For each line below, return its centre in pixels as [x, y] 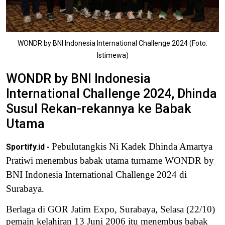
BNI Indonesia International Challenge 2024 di [96, 175]
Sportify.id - [29, 147]
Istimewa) [113, 55]
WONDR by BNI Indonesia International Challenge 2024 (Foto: [113, 43]
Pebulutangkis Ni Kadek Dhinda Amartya [132, 147]
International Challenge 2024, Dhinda [111, 94]
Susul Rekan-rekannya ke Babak [99, 109]
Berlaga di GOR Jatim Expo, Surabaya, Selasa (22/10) [110, 209]
